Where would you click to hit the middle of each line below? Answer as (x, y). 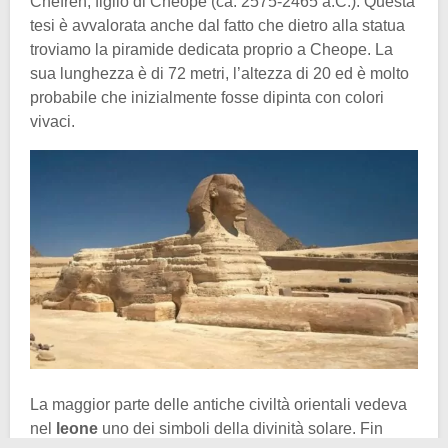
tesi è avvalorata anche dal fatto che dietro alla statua (217, 26)
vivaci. (52, 122)
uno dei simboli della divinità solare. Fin (240, 428)
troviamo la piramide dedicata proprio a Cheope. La (211, 50)
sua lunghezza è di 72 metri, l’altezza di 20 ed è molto (219, 74)
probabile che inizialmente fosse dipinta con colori (207, 98)
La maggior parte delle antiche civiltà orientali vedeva (218, 404)
